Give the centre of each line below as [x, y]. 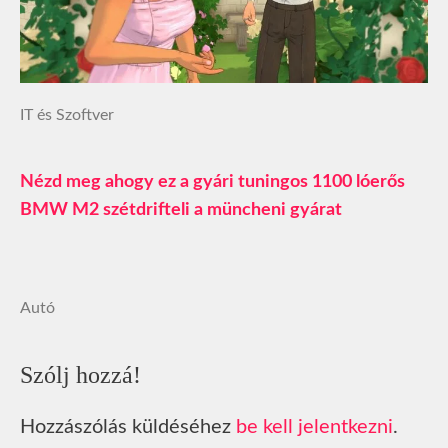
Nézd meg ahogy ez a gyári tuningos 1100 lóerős [212, 182]
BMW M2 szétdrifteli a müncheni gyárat [181, 210]
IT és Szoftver [67, 115]
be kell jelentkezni [314, 427]
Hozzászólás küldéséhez [128, 427]
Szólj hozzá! [80, 375]
